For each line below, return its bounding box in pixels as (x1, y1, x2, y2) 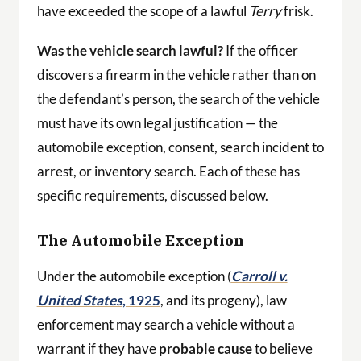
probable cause (158, 340, 252, 358)
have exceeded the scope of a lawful (36, 2, 249, 19)
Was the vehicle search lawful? (36, 42, 223, 60)
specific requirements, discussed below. (36, 187, 268, 205)
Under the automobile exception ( (36, 268, 231, 285)
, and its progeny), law (160, 292, 287, 309)
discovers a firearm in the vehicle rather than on (36, 66, 316, 84)
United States (36, 292, 122, 309)
